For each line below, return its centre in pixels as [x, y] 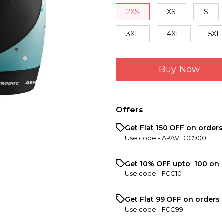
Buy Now [179, 69]
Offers [130, 110]
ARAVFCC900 [184, 138]
